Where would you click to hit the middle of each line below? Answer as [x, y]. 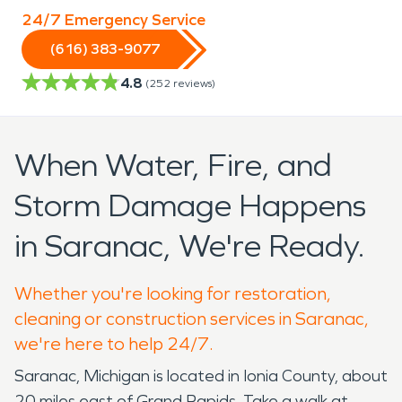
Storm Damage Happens [190, 205]
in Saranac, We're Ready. [190, 246]
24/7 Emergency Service [114, 19]
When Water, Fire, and [173, 165]
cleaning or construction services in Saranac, [192, 318]
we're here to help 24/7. [114, 343]
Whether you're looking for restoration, [173, 293]
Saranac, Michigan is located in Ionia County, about [201, 376]
